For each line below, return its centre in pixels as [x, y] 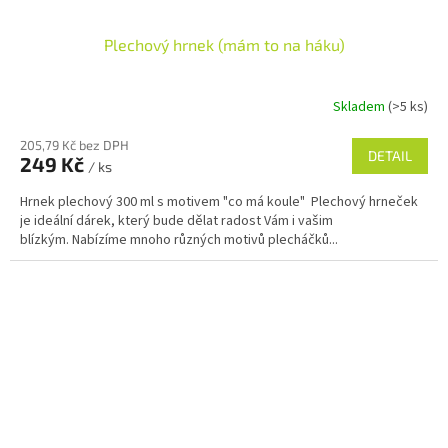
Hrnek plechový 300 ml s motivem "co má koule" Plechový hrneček [219, 201]
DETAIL [390, 155]
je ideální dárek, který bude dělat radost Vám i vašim [176, 220]
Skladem [360, 107]
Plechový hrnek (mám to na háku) [224, 44]
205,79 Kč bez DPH [74, 144]
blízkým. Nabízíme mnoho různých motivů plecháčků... [179, 239]
